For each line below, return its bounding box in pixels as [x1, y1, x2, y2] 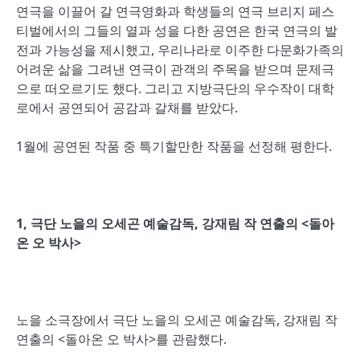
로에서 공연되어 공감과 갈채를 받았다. [16, 99, 238, 117]
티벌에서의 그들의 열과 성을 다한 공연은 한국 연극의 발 [16, 22, 337, 39]
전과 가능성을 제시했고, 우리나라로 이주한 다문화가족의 [16, 41, 344, 59]
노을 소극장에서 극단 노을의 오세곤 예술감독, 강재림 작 [16, 311, 337, 329]
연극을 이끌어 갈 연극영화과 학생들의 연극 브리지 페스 [16, 2, 334, 20]
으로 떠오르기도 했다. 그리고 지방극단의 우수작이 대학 [16, 80, 334, 97]
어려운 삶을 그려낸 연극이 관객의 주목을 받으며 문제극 [16, 60, 334, 78]
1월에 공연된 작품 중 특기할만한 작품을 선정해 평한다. [16, 137, 332, 155]
